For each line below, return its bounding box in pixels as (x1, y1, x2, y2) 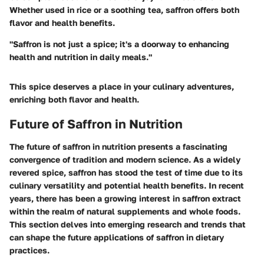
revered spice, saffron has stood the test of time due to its (9, 167, 243, 177)
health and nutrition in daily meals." (9, 52, 152, 62)
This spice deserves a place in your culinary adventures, (9, 81, 234, 92)
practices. (9, 245, 49, 255)
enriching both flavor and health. (9, 94, 139, 105)
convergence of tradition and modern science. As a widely (9, 154, 240, 164)
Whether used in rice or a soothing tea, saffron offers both (9, 5, 239, 15)
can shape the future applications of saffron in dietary (9, 232, 224, 242)
